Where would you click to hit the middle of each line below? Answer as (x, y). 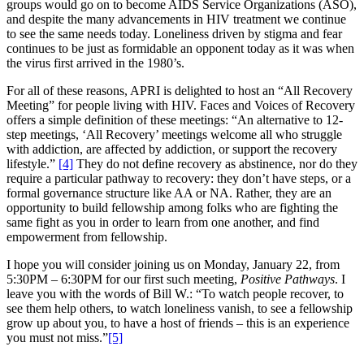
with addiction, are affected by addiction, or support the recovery (172, 149)
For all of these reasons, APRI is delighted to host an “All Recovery (180, 90)
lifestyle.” (32, 163)
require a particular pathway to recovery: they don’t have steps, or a (179, 178)
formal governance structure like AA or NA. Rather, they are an (169, 193)
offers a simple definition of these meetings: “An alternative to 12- (175, 119)
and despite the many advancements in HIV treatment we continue (176, 19)
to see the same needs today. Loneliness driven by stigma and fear (174, 33)
